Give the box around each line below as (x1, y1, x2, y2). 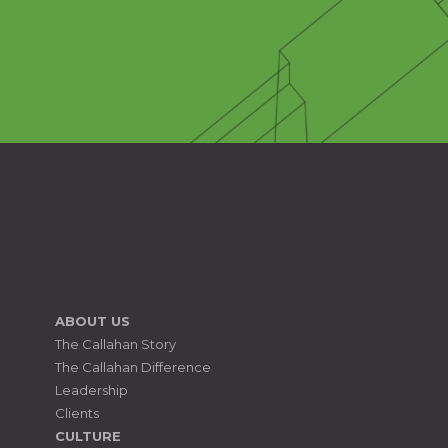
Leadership (54, 382, 128, 399)
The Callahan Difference (54, 359, 211, 376)
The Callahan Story (54, 336, 176, 353)
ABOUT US (54, 313, 130, 330)
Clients (54, 405, 99, 422)
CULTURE (54, 428, 121, 445)
